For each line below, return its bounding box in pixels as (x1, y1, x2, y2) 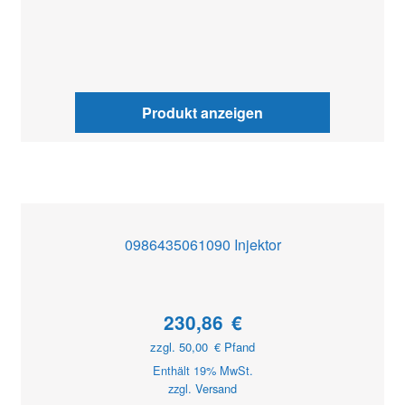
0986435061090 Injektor (124, 233, 281, 255)
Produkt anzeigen (141, 102, 263, 124)
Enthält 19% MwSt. (152, 361, 253, 379)
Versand (195, 379, 237, 397)
